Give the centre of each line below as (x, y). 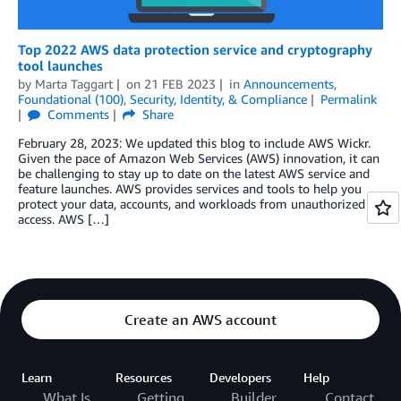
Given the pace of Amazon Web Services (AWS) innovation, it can (199, 158)
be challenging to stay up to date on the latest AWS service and (194, 173)
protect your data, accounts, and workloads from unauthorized (192, 203)
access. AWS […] (64, 218)
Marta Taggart (74, 83)
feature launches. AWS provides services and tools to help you (190, 188)
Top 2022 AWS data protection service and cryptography (195, 49)
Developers (240, 377)
